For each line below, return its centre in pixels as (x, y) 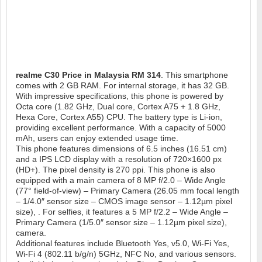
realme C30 (39, 75)
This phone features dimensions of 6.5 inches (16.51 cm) (121, 149)
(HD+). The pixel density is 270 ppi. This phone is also (116, 170)
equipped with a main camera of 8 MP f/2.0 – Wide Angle (121, 180)
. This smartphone (194, 75)
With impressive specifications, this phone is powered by (120, 96)
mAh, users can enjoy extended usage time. (97, 138)
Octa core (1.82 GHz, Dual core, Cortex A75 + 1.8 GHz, (118, 107)
